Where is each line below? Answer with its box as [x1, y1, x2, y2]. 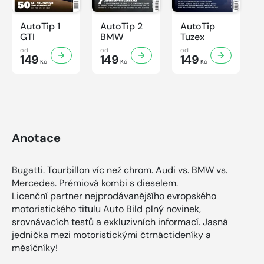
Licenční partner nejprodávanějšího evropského [12, 189, 216, 202]
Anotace [12, 130, 61, 146]
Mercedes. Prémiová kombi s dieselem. [12, 176, 178, 189]
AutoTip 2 [100, 19, 143, 32]
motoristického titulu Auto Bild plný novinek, [12, 202, 201, 215]
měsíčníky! [12, 241, 58, 254]
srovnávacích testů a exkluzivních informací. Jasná [12, 215, 228, 228]
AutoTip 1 [20, 19, 60, 32]
